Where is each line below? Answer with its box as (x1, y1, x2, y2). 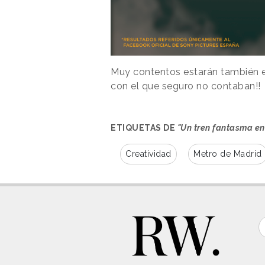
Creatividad (125, 149, 172, 159)
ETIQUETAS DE (111, 123, 177, 133)
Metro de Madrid (193, 149, 262, 159)
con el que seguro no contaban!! (111, 80, 261, 92)
